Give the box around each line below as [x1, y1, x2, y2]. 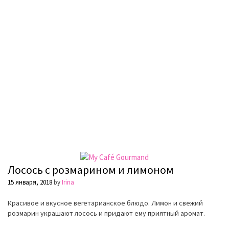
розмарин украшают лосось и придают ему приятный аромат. [8, 209, 205, 218]
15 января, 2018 [8, 178, 52, 187]
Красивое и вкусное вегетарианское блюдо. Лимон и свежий [8, 198, 203, 208]
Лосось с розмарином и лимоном [8, 163, 174, 177]
